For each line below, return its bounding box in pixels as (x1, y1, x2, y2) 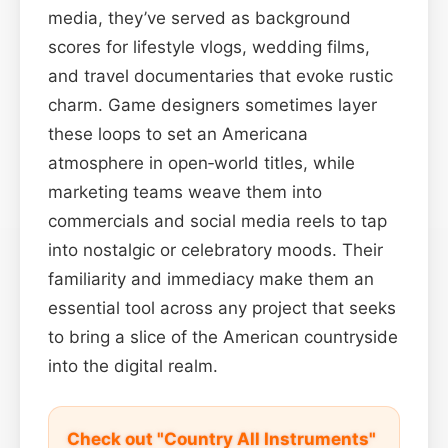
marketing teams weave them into (48, 181, 322, 202)
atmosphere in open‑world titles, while (48, 152, 355, 173)
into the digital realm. (48, 355, 218, 376)
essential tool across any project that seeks (48, 297, 396, 318)
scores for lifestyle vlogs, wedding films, (48, 36, 370, 57)
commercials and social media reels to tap (48, 210, 387, 231)
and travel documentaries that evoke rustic (48, 65, 393, 86)
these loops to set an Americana (48, 123, 308, 144)
